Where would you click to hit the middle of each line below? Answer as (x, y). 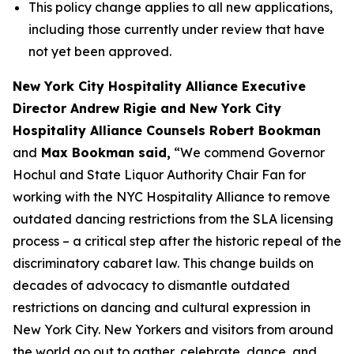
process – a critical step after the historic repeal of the (177, 241)
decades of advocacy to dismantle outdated (151, 285)
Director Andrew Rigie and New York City (147, 108)
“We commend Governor (248, 153)
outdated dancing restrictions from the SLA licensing (173, 219)
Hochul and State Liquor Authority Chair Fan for (159, 175)
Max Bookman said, (104, 153)
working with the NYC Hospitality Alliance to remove (171, 197)
